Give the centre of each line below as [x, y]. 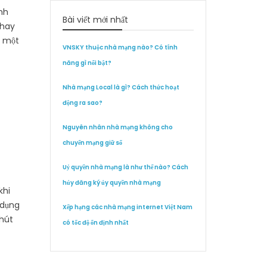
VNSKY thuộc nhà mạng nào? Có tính [120, 47]
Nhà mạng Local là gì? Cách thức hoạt [121, 87]
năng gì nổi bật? [87, 63]
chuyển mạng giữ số [92, 143]
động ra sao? [82, 103]
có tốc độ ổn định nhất [95, 223]
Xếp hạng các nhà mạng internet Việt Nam [127, 207]
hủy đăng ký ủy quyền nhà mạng [111, 183]
